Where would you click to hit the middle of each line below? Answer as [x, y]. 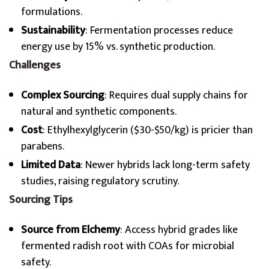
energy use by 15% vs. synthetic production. [118, 47]
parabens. [43, 147]
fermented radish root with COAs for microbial [128, 246]
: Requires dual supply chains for [176, 95]
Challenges [35, 65]
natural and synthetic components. [99, 112]
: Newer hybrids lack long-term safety [165, 165]
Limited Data [51, 165]
